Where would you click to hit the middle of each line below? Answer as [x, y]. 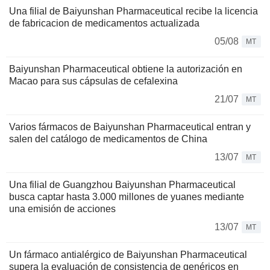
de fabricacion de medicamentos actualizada [104, 23]
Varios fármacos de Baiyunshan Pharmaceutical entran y [130, 127]
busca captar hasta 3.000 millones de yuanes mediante [127, 196]
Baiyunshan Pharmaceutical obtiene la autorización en [126, 69]
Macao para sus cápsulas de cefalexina [93, 81]
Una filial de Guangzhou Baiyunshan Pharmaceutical [122, 184]
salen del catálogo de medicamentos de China [108, 139]
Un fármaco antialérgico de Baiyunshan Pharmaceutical [128, 254]
